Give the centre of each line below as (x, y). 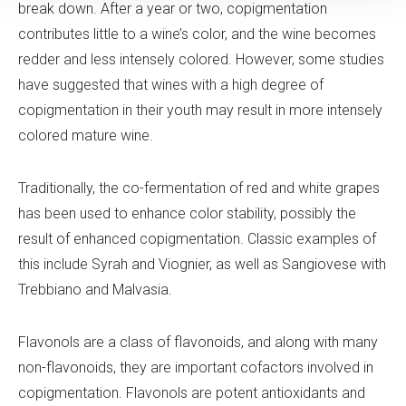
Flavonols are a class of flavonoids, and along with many (198, 342)
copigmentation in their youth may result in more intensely (200, 110)
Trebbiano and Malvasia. (95, 289)
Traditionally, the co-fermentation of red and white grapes (199, 188)
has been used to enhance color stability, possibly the (187, 213)
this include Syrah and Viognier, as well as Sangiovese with (202, 264)
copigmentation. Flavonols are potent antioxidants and (192, 392)
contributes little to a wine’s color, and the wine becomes (197, 34)
